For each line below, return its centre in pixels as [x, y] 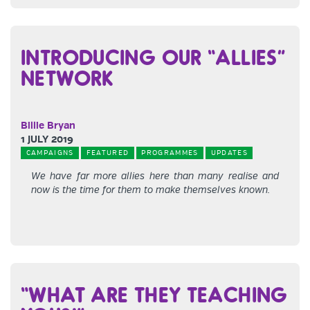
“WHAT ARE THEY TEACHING [154, 294]
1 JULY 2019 [47, 139]
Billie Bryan [48, 126]
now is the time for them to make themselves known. [151, 190]
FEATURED [108, 153]
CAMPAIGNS [50, 153]
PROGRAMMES [170, 153]
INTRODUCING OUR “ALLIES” [153, 57]
